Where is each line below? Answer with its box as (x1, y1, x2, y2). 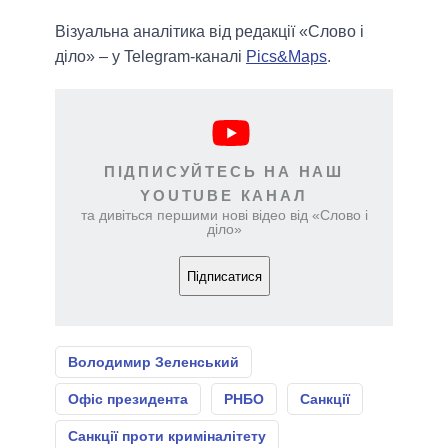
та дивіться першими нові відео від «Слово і (80, 207, 368, 224)
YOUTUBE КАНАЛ (140, 187, 308, 205)
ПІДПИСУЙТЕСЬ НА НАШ (103, 163, 345, 181)
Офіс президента (68, 391, 188, 408)
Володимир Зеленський (68, 354, 239, 371)
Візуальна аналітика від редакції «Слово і (55, 23, 364, 41)
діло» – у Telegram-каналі (55, 48, 246, 66)
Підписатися (186, 268, 262, 284)
